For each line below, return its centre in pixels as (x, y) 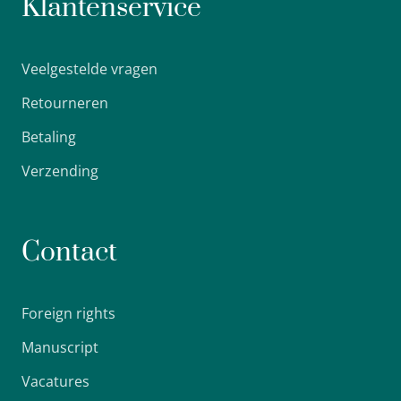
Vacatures (55, 382)
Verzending (60, 171)
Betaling (49, 137)
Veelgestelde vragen (90, 69)
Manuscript (60, 348)
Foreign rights (68, 314)
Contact (69, 253)
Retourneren (65, 103)
